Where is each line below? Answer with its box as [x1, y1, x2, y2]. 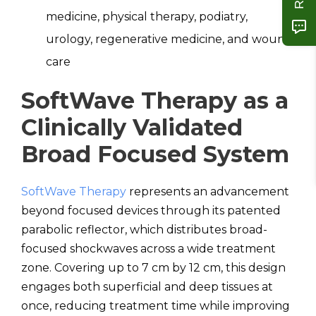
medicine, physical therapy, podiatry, [46, 10, 248, 23]
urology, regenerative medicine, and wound [46, 32, 293, 46]
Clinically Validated [21, 114, 243, 141]
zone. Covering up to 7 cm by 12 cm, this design [21, 261, 286, 274]
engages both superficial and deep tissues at [21, 280, 273, 293]
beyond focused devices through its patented [21, 204, 281, 217]
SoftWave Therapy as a [21, 87, 288, 114]
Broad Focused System [21, 140, 289, 168]
